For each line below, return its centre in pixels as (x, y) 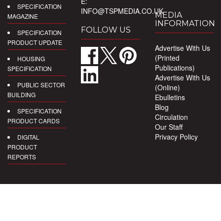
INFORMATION (185, 23)
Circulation (171, 117)
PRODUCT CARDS (34, 120)
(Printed (167, 57)
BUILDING (21, 94)
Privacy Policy (176, 136)
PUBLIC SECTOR (41, 84)
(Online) (167, 87)
